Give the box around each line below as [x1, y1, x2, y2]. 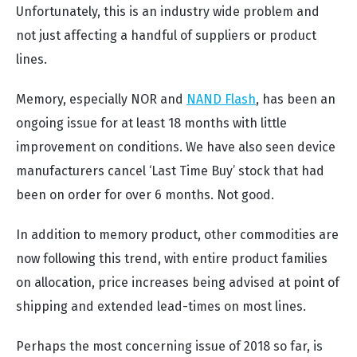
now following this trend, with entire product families [16, 251, 328, 266]
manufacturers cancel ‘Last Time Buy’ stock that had [16, 163, 324, 178]
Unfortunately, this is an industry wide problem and [16, 4, 320, 19]
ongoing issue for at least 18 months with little [16, 116, 287, 131]
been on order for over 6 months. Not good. [16, 187, 277, 202]
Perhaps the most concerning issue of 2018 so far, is [16, 339, 323, 354]
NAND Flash [186, 92, 256, 107]
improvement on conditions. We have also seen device [16, 139, 335, 155]
